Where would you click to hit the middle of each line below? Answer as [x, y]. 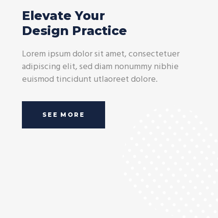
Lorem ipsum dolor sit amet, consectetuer [100, 54]
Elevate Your [63, 15]
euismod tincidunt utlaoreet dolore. [90, 79]
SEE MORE [63, 114]
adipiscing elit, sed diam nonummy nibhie [100, 67]
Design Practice [74, 30]
